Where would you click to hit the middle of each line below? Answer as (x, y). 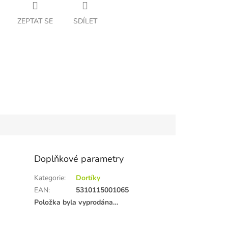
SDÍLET (85, 21)
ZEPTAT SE (35, 21)
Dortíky (88, 178)
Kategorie (49, 178)
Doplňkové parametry (79, 159)
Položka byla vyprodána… (76, 202)
